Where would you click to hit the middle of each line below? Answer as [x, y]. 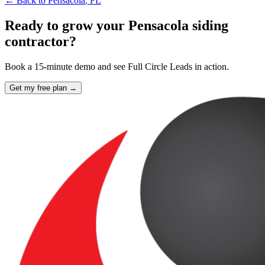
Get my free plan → [43, 88]
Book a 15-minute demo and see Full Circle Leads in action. [117, 66]
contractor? [41, 41]
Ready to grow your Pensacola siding [117, 25]
